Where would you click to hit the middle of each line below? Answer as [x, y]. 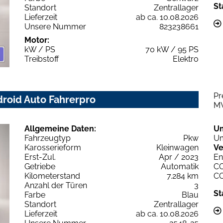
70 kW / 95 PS [172, 49]
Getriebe [40, 167]
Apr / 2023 [179, 157]
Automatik [180, 167]
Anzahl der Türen [56, 186]
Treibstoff [42, 59]
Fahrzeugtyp [48, 138]
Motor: [37, 40]
